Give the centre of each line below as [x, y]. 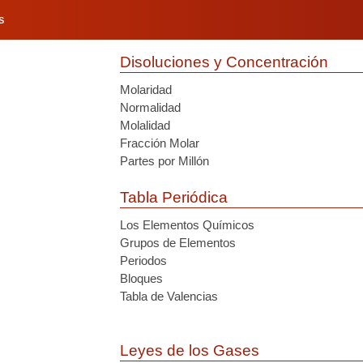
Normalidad [150, 107]
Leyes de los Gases [190, 350]
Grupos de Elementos [178, 243]
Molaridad [146, 90]
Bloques [141, 278]
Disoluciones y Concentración [224, 62]
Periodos [143, 261]
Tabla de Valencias [169, 296]
